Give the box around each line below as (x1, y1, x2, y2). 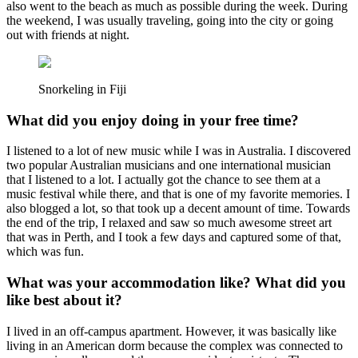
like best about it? (6, 292, 126, 309)
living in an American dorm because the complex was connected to (6, 338, 343, 352)
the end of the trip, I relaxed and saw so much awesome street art (6, 216, 332, 230)
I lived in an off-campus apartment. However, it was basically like (6, 324, 336, 338)
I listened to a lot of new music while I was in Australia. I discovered (6, 144, 351, 158)
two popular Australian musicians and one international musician (6, 158, 331, 173)
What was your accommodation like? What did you (6, 274, 346, 292)
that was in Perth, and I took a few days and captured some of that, (6, 230, 341, 245)
